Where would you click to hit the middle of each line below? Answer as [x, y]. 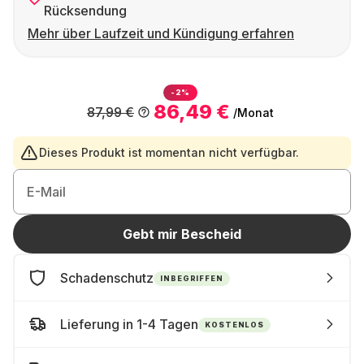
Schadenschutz [107, 278]
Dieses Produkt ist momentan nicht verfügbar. [169, 152]
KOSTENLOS [235, 324]
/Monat [253, 112]
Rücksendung [85, 11]
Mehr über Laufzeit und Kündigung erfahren [161, 33]
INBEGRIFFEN [192, 278]
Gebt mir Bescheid [182, 234]
